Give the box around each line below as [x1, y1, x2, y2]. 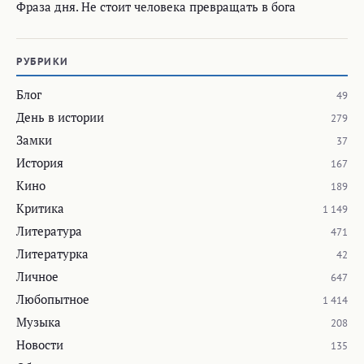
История [16, 154, 63, 171]
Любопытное [16, 290, 89, 307]
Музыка [16, 313, 61, 330]
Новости [16, 336, 63, 353]
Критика [16, 199, 64, 216]
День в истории [16, 108, 104, 125]
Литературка [16, 245, 89, 262]
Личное [16, 267, 58, 284]
